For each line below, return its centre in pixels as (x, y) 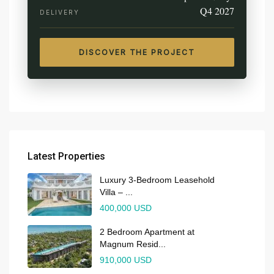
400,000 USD (126, 208)
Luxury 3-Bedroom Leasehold (157, 180)
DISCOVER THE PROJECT (137, 52)
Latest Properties (66, 156)
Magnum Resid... (133, 244)
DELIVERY (60, 12)
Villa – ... (116, 192)
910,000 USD (126, 260)
